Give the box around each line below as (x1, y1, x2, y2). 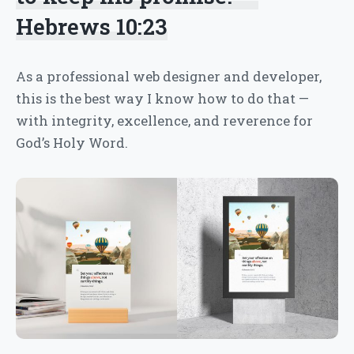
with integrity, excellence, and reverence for (16, 111, 313, 130)
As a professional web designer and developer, (16, 66, 322, 85)
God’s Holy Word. (16, 133, 128, 152)
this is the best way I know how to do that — (16, 88, 309, 107)
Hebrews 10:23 (16, 11, 168, 41)
